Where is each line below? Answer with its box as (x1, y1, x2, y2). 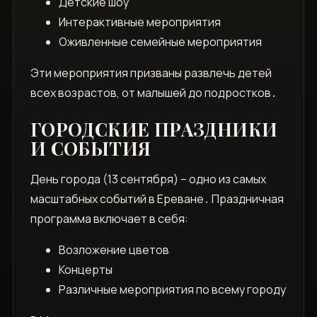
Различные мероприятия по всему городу (58, 282, 286, 298)
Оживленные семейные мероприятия (58, 34, 262, 50)
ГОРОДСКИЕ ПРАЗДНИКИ (30, 117, 278, 142)
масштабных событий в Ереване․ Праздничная (30, 191, 284, 207)
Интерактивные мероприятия (58, 14, 221, 30)
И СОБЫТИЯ (30, 136, 151, 161)
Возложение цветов (58, 242, 169, 258)
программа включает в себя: (30, 211, 188, 227)
